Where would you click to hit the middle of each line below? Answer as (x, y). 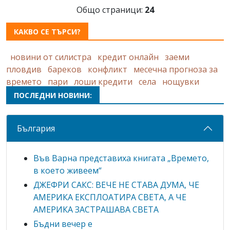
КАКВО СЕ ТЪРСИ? (47, 32)
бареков (65, 70)
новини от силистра (51, 57)
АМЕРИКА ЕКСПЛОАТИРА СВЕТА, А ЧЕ (110, 197)
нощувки (181, 82)
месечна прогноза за (176, 70)
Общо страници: (110, 10)
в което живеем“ (68, 171)
